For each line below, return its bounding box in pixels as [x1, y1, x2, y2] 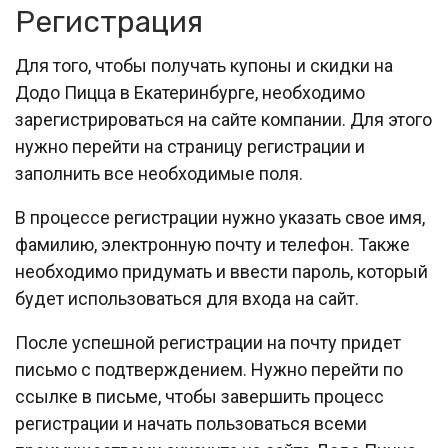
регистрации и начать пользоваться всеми [15, 413, 367, 434]
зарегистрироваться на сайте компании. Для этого [15, 109, 432, 130]
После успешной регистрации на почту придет [15, 332, 401, 353]
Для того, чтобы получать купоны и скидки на [15, 55, 393, 76]
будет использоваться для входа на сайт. [15, 288, 359, 309]
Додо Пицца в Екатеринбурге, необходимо [15, 82, 365, 103]
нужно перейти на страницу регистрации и [15, 136, 365, 157]
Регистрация [15, 4, 203, 40]
